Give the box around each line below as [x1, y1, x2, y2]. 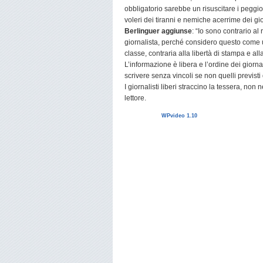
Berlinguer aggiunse [124, 27, 192, 35]
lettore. [124, 94, 146, 102]
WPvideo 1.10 [161, 113, 197, 119]
